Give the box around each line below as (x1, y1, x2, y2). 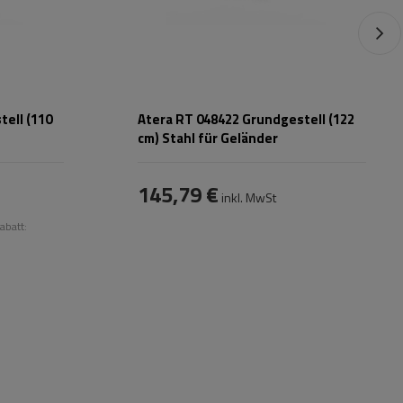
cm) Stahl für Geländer (138, 128, 278, 149)
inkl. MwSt (219, 188, 276, 208)
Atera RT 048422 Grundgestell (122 (138, 109, 354, 130)
